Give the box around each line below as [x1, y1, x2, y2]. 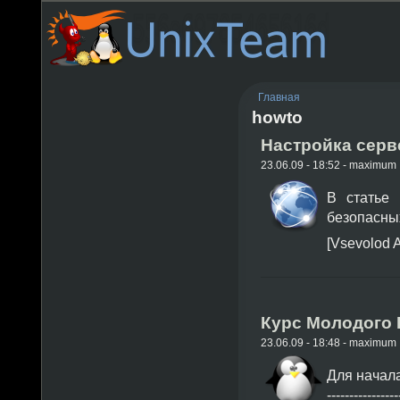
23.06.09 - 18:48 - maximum [261, 337, 396, 349]
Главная [258, 90, 300, 104]
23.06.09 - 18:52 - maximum [261, 159, 396, 171]
